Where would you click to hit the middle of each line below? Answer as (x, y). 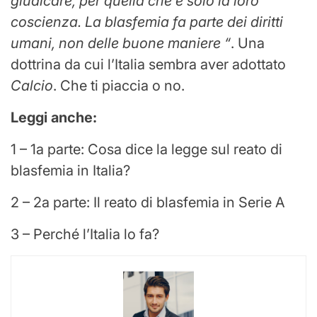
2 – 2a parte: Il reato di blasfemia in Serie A (148, 203)
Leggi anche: (54, 118)
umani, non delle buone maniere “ (121, 44)
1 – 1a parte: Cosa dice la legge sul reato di (146, 150)
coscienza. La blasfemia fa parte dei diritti (147, 22)
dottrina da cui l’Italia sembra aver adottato (148, 65)
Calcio (32, 86)
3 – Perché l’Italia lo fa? (85, 235)
